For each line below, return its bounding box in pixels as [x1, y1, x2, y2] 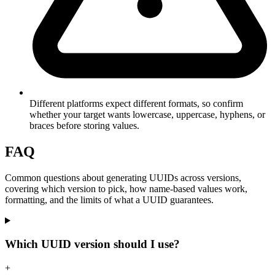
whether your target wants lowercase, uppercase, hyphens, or [29, 109, 265, 120]
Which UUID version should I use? [5, 238, 180, 251]
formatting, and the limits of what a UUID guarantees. [5, 194, 214, 205]
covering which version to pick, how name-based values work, [5, 183, 247, 194]
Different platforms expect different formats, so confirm [29, 98, 243, 109]
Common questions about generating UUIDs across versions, [5, 172, 241, 183]
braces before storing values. [29, 120, 139, 131]
